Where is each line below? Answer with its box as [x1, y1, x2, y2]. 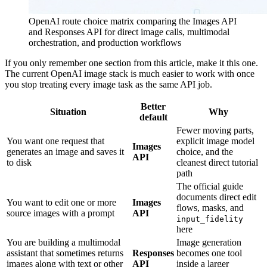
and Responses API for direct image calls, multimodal [29, 27, 229, 38]
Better [141, 101, 166, 112]
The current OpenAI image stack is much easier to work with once [5, 69, 254, 79]
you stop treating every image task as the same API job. [5, 79, 212, 90]
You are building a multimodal [7, 237, 120, 248]
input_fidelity [176, 215, 243, 224]
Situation [50, 107, 86, 117]
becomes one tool [176, 248, 242, 259]
